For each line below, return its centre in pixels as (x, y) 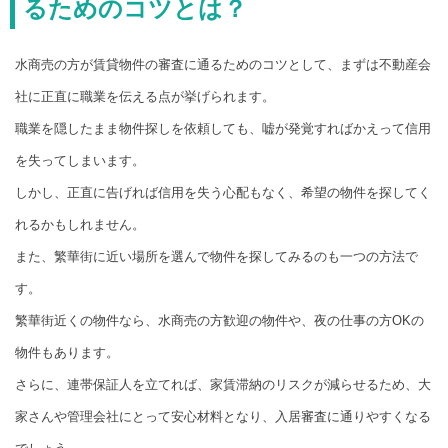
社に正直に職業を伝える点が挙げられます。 (145, 97)
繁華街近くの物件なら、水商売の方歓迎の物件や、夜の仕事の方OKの (219, 321)
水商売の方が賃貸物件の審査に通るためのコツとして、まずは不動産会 (223, 65)
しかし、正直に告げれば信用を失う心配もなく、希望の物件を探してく (223, 193)
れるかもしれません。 (80, 225)
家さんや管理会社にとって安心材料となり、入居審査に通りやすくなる (223, 417)
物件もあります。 (67, 353)
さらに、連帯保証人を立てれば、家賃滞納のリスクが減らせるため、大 (223, 385)
